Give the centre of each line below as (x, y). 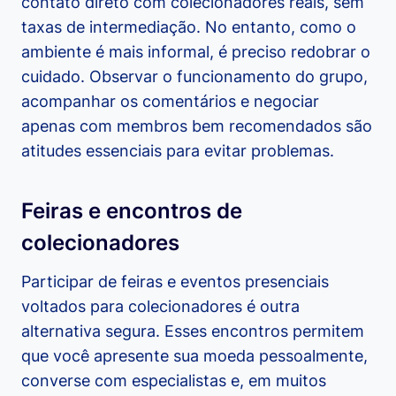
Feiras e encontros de (132, 211)
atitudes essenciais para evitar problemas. (178, 151)
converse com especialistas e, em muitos (174, 381)
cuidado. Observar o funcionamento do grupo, (194, 77)
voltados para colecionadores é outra (160, 307)
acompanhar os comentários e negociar (170, 102)
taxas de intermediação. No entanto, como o (189, 27)
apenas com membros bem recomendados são (197, 126)
